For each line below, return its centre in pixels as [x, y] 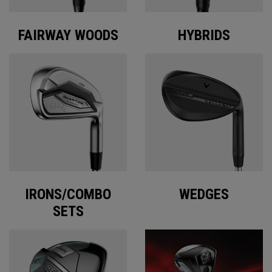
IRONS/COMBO [68, 194]
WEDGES [204, 194]
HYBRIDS [204, 35]
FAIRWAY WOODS [68, 35]
